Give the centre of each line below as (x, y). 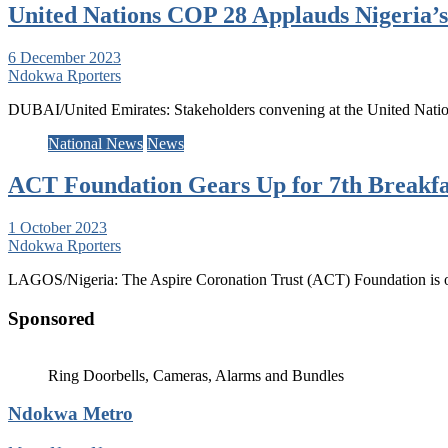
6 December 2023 (64, 57)
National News (95, 143)
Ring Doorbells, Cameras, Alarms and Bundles (196, 375)
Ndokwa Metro (70, 414)
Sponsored (51, 319)
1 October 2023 (57, 228)
